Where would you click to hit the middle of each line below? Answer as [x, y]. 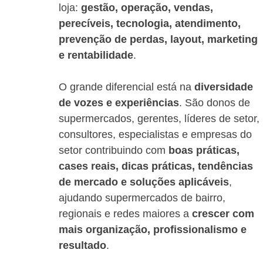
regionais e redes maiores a [125, 214]
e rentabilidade [96, 55]
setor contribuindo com [114, 150]
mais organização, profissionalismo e [154, 230]
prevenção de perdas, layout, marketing [160, 39]
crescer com [225, 214]
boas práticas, [205, 150]
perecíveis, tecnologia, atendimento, [151, 23]
